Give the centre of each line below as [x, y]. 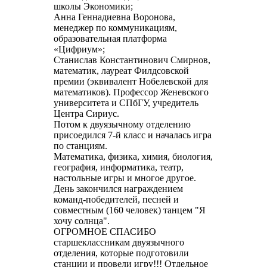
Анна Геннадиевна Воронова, [114, 17]
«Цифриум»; [79, 49]
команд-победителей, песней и [116, 199]
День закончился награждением [118, 189]
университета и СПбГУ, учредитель [126, 103]
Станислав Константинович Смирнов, [132, 60]
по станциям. [80, 146]
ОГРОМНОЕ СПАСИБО [105, 232]
